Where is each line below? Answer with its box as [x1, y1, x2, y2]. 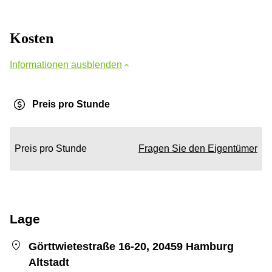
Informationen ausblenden [10, 59, 122, 70]
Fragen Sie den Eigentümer [138, 143, 257, 154]
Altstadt [28, 256, 69, 268]
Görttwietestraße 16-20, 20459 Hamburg [28, 240, 234, 253]
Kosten [10, 30, 53, 46]
